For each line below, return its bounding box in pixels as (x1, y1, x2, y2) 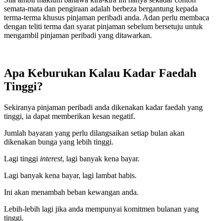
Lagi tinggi (4, 154, 40, 163)
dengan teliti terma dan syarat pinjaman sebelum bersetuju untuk (4, 22, 203, 31)
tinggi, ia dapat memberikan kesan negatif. (4, 111, 135, 120)
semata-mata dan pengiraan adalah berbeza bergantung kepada (4, 4, 198, 13)
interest (40, 154, 62, 163)
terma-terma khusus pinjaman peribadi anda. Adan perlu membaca (4, 13, 209, 22)
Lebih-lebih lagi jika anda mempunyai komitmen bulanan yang (4, 204, 199, 213)
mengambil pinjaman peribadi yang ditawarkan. (4, 31, 152, 39)
